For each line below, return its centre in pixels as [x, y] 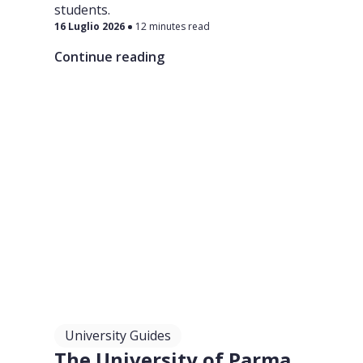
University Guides [118, 335]
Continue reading [110, 57]
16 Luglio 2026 [90, 26]
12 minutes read [173, 26]
